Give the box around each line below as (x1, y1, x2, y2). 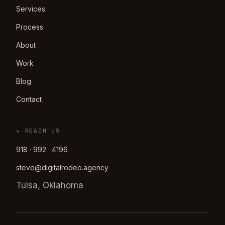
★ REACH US (16, 127, 60, 134)
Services (16, 4, 45, 13)
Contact (16, 94, 42, 103)
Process (16, 22, 43, 31)
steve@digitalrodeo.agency (16, 163, 108, 172)
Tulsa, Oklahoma (16, 180, 83, 190)
